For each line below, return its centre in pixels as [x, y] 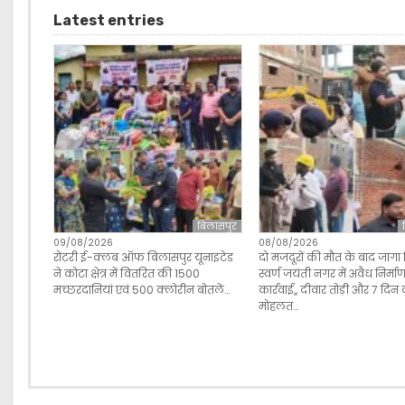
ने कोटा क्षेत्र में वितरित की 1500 [127, 274]
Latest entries [108, 20]
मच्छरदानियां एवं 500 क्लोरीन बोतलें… [141, 290]
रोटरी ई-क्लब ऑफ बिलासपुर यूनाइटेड [143, 258]
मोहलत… [278, 306]
